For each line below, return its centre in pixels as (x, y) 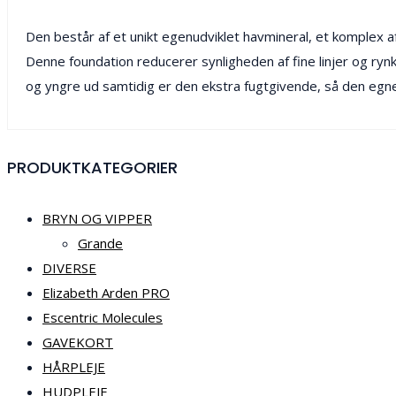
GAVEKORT (78, 342)
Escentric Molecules (103, 317)
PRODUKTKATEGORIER (92, 167)
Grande (100, 243)
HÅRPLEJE (74, 366)
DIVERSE (69, 267)
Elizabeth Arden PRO (106, 292)
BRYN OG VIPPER (97, 218)
